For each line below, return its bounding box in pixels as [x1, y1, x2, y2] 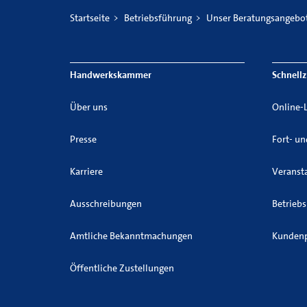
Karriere [70, 165, 103, 177]
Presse [70, 133, 97, 145]
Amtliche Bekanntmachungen [70, 230, 193, 242]
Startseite [70, 12, 110, 24]
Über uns [70, 101, 108, 113]
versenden [89, 23, 160, 44]
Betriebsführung [124, 12, 192, 24]
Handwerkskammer [70, 69, 151, 81]
